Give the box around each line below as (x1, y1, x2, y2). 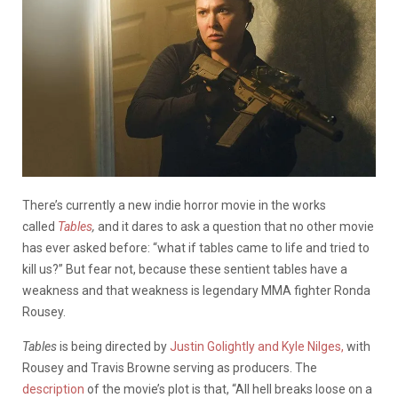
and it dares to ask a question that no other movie (98, 219, 374, 234)
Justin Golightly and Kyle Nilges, (170, 338, 344, 354)
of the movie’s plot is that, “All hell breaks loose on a (84, 381, 372, 396)
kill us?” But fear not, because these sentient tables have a (22, 261, 347, 276)
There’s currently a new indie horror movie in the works (22, 197, 326, 212)
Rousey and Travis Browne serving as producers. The (22, 360, 317, 375)
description (22, 381, 84, 396)
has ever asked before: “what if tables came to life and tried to (22, 240, 370, 255)
